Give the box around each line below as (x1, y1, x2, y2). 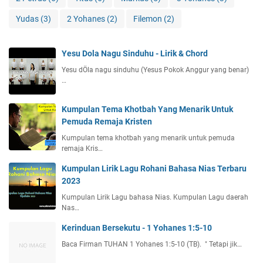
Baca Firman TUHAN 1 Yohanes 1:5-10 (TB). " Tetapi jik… (62, 240, 242, 249)
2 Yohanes (67, 14, 107, 24)
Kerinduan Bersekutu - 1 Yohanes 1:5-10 (62, 223, 212, 233)
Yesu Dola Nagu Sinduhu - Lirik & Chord (62, 49, 208, 59)
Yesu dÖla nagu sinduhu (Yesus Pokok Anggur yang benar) (62, 66, 249, 75)
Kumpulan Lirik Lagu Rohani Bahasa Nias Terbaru (62, 164, 247, 174)
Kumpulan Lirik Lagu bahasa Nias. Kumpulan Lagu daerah (62, 193, 248, 202)
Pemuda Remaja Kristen (62, 117, 152, 127)
